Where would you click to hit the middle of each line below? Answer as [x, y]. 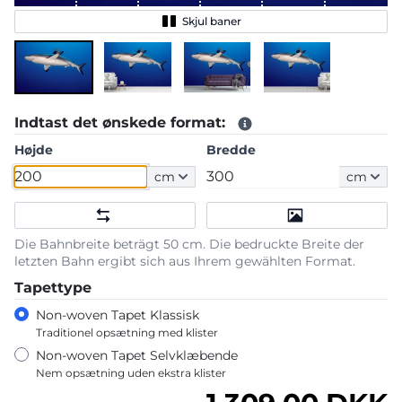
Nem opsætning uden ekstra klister [131, 372]
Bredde [231, 149]
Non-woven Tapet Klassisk [118, 315]
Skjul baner [212, 21]
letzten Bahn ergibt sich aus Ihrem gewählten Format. [185, 261]
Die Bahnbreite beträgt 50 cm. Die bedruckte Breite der [189, 244]
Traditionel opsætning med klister [127, 332]
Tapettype [53, 287]
